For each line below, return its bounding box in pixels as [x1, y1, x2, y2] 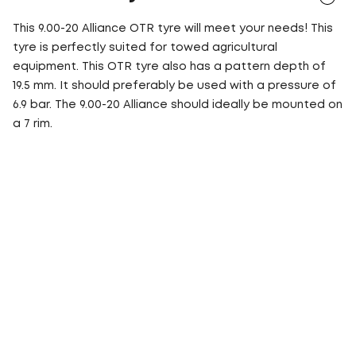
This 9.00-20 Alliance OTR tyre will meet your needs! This [13, 24, 333, 33]
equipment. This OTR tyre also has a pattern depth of [13, 62, 326, 72]
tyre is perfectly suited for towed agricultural [13, 43, 277, 52]
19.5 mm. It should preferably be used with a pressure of [13, 81, 336, 91]
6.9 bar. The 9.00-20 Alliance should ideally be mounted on [13, 100, 342, 110]
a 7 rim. [13, 119, 52, 129]
